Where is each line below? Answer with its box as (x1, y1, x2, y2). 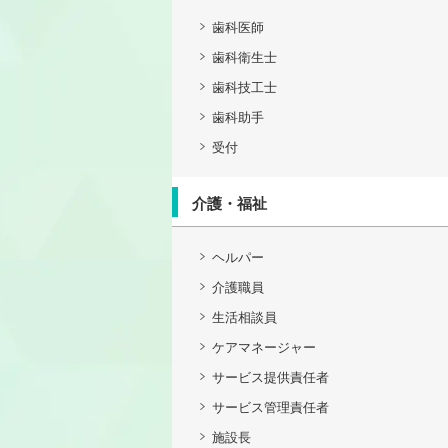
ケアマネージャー (212, 340, 316, 356)
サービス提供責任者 (212, 370, 329, 386)
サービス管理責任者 (212, 400, 329, 416)
